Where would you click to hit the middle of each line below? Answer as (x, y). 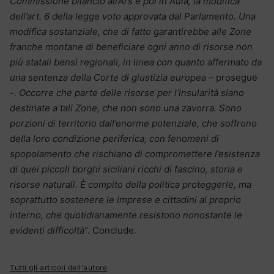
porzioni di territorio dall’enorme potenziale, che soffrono (133, 123)
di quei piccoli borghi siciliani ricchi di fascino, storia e (126, 169)
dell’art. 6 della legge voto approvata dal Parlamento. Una (133, 16)
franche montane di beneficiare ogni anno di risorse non (131, 46)
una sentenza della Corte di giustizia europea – (112, 77)
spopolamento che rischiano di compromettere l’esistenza (135, 154)
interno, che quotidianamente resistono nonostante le (126, 215)
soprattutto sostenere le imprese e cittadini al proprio (125, 199)
